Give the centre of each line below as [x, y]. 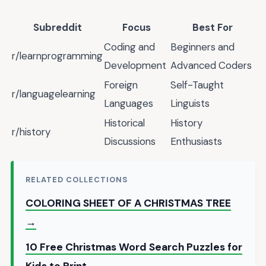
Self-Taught [197, 85]
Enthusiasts [196, 142]
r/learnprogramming [57, 56]
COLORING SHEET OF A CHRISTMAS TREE [128, 203]
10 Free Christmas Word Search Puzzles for [134, 247]
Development [135, 66]
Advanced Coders [211, 66]
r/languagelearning [54, 94]
